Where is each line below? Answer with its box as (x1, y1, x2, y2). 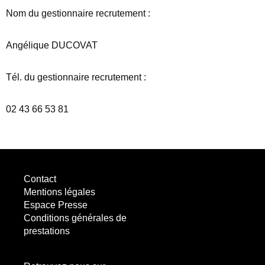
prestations (24, 226, 70, 237)
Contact (24, 174, 56, 185)
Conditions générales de (24, 213, 127, 224)
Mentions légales (24, 187, 95, 198)
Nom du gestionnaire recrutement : (6, 8, 150, 19)
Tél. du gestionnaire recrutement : (6, 72, 146, 83)
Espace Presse (24, 200, 88, 211)
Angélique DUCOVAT (6, 40, 98, 51)
